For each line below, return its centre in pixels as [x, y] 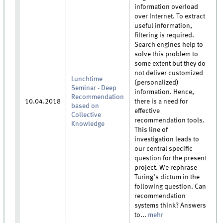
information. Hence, [165, 92]
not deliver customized [169, 73]
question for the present [171, 158]
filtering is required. [165, 35]
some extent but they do [170, 63]
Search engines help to [169, 45]
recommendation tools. [170, 120]
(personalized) [157, 82]
